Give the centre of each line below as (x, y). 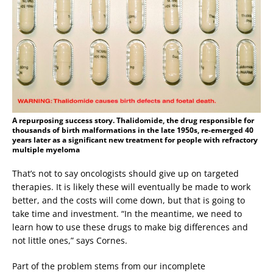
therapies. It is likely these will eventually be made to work (131, 186)
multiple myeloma (46, 149)
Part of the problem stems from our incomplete (109, 266)
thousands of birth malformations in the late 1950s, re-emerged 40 (133, 130)
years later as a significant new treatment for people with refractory (135, 140)
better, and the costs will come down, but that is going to (129, 200)
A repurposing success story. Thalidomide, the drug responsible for (133, 120)
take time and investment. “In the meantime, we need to (127, 213)
